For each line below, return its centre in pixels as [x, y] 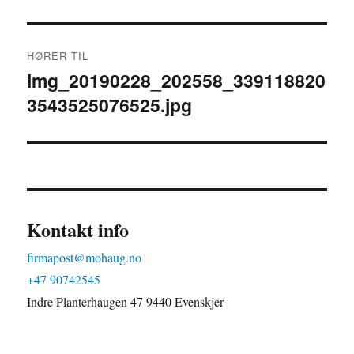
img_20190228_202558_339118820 [177, 81]
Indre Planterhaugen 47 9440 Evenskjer [126, 302]
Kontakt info [78, 230]
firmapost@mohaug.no [85, 258]
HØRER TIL [58, 56]
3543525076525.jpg [110, 105]
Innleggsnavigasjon [116, 41]
